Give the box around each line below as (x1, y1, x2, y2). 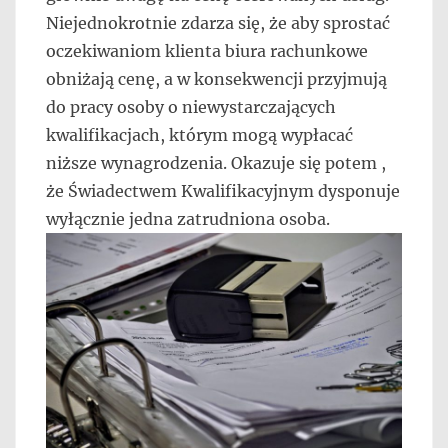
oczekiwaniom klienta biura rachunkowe (46, 41, 368, 62)
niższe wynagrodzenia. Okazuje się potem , (46, 153, 386, 174)
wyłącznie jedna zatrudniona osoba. (46, 209, 330, 230)
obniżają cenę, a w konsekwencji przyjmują (46, 69, 387, 90)
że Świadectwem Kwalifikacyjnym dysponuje (46, 181, 400, 202)
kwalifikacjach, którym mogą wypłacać (46, 125, 353, 146)
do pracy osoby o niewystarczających (46, 97, 336, 118)
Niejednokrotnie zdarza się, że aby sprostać (46, 13, 390, 34)
